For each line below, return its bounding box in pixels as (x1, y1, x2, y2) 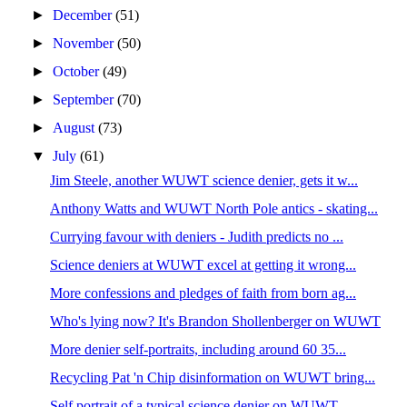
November (53, 35, 118, 51)
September (53, 92, 118, 107)
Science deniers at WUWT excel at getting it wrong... (49, 257, 356, 273)
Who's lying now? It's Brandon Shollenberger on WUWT (49, 313, 381, 329)
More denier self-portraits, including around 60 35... (49, 342, 346, 357)
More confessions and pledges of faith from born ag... (49, 285, 356, 301)
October (53, 64, 104, 79)
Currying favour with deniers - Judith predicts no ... (49, 229, 343, 244)
